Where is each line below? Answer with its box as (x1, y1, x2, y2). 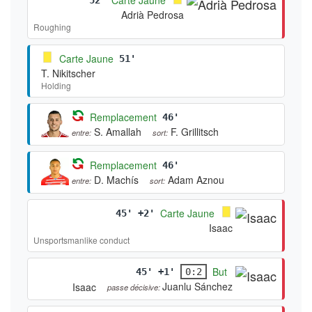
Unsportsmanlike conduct (33, 233, 130, 246)
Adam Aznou (168, 172, 224, 187)
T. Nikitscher (41, 65, 95, 80)
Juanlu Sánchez (162, 279, 233, 293)
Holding (41, 79, 71, 91)
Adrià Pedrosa (121, 7, 184, 22)
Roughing (33, 20, 71, 33)
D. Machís (94, 172, 139, 187)
